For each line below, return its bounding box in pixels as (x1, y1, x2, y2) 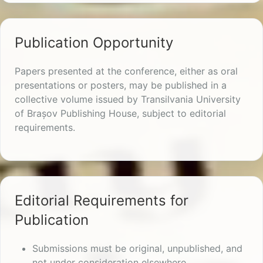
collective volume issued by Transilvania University (15, 93, 241, 106)
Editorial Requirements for (15, 192, 188, 210)
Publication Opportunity (15, 34, 173, 52)
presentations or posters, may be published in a (15, 79, 227, 92)
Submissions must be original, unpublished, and (32, 242, 242, 255)
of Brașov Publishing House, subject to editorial (15, 107, 226, 120)
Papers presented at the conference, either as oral (15, 65, 238, 77)
